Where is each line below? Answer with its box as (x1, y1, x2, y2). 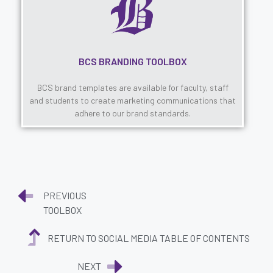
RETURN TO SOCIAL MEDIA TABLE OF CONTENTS (48, 232, 250, 244)
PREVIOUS (43, 189, 87, 201)
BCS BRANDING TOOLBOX (78, 55, 187, 67)
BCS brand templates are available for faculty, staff (37, 82, 229, 93)
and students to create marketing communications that (29, 94, 236, 105)
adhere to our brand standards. (74, 107, 191, 118)
